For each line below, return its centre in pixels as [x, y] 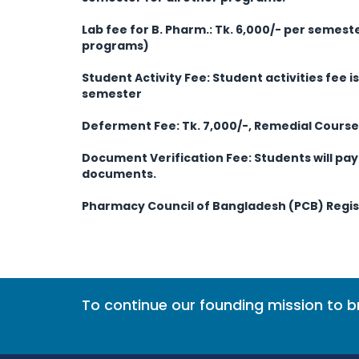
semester [112, 94]
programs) [115, 46]
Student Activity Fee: [146, 78]
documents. [119, 174]
